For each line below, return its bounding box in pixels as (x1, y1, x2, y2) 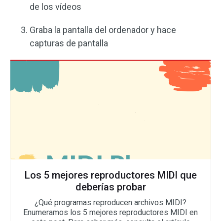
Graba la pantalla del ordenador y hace (30, 25, 176, 36)
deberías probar (75, 181, 146, 193)
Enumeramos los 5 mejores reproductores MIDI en (23, 208, 198, 218)
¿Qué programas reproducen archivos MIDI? (35, 198, 186, 208)
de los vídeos (30, 1, 81, 12)
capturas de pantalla (30, 38, 108, 49)
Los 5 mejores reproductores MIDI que (24, 169, 197, 182)
